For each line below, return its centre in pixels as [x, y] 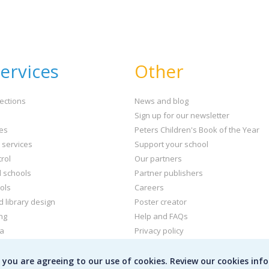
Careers [149, 187]
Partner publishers [169, 173]
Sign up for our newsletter [182, 115]
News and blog [162, 101]
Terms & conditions [169, 245]
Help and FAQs [161, 216]
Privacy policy [159, 231]
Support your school [171, 144]
